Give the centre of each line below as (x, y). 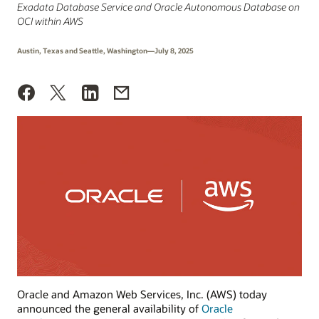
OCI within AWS (50, 21)
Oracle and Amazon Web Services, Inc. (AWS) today (142, 294)
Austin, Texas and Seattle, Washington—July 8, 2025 (105, 51)
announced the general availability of (109, 308)
